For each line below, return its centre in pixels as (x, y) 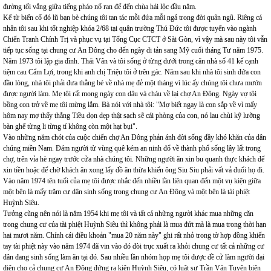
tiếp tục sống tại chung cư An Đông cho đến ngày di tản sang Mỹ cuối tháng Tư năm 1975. (133, 50)
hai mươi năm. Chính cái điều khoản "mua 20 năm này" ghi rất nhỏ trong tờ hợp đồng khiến (134, 235)
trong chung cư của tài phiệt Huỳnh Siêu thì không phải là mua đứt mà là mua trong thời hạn (135, 224)
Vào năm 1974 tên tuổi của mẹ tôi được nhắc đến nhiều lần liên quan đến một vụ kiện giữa (132, 181)
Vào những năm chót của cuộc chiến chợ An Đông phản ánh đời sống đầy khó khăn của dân (135, 137)
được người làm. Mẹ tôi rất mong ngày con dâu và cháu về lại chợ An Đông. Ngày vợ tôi (130, 94)
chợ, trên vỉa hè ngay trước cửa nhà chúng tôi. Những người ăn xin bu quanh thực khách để (134, 159)
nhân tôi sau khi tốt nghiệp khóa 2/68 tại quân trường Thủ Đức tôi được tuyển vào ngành (130, 28)
